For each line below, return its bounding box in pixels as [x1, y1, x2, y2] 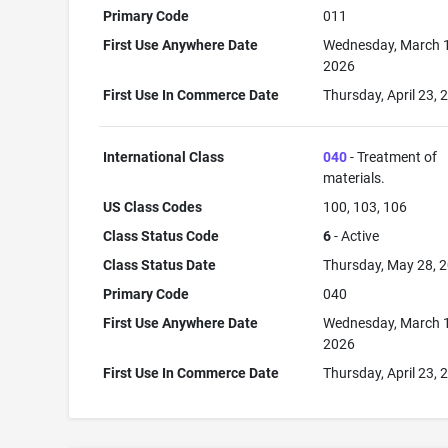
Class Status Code [103, 228, 220, 244]
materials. [323, 170, 386, 186]
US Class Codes [103, 199, 203, 215]
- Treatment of [347, 149, 438, 165]
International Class [103, 149, 225, 165]
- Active [331, 228, 380, 244]
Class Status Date [103, 257, 217, 273]
